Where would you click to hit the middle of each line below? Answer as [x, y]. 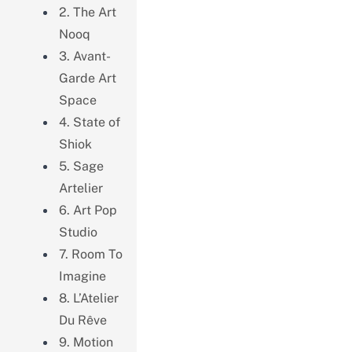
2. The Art [87, 12]
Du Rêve [82, 320]
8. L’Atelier [88, 298]
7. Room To [90, 254]
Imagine [82, 276]
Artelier [81, 188]
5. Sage [81, 166]
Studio [78, 232]
